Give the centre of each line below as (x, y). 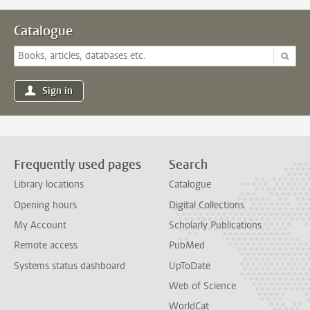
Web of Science (202, 286)
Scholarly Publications (215, 225)
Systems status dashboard (70, 266)
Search (188, 165)
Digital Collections (207, 205)
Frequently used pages (77, 165)
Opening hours (45, 205)
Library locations (49, 185)
